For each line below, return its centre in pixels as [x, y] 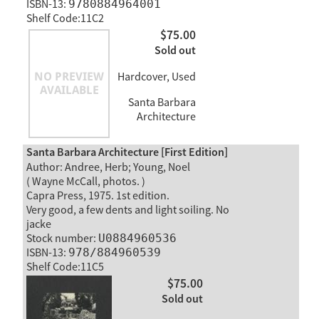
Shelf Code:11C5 [65, 267]
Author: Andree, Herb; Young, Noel [108, 168]
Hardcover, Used [156, 77]
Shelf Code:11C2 [65, 18]
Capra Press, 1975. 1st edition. [98, 196]
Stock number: [62, 239]
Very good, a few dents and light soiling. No [127, 210]
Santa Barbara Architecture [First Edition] [127, 153]
